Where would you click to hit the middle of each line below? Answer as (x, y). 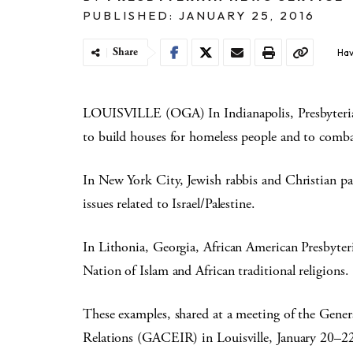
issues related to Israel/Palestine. (169, 204)
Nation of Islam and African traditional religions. (216, 271)
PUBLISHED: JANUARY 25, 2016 (199, 15)
